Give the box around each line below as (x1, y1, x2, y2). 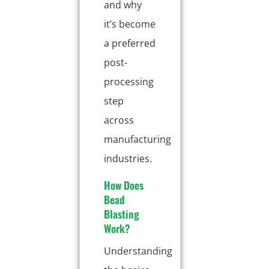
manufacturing (104, 132, 172, 146)
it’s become (104, 17, 156, 31)
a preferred (104, 36, 156, 50)
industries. (104, 151, 153, 165)
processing (104, 74, 154, 88)
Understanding (104, 244, 173, 258)
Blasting (104, 205, 140, 222)
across (104, 113, 134, 127)
